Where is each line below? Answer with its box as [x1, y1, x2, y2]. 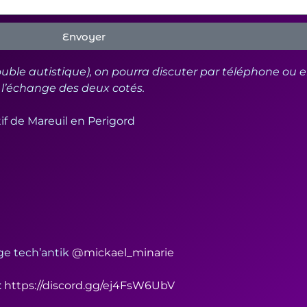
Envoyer [62, 29, 106, 43]
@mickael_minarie [72, 246, 174, 259]
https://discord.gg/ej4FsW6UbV [4, 279, 175, 292]
